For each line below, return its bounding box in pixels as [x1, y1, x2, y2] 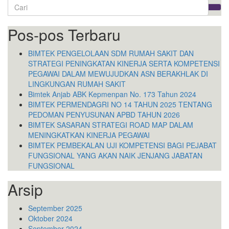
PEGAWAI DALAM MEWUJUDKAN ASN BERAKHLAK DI [28, 68, 208, 79]
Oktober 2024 [28, 213, 73, 224]
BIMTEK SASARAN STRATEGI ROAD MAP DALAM [28, 120, 193, 130]
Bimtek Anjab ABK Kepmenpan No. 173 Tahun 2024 [28, 89, 196, 100]
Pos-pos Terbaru [8, 24, 121, 46]
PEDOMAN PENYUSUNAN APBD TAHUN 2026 [28, 109, 180, 120]
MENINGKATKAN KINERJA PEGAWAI [28, 130, 150, 141]
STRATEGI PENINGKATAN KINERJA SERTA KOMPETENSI [28, 58, 220, 69]
